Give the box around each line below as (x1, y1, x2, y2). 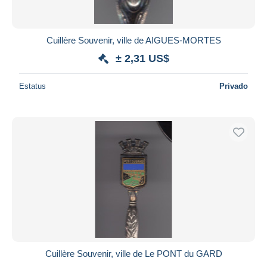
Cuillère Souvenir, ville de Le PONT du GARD (45, 248, 222, 259)
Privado (219, 81, 248, 91)
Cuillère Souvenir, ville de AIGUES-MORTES (46, 35, 221, 45)
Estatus (19, 81, 46, 91)
